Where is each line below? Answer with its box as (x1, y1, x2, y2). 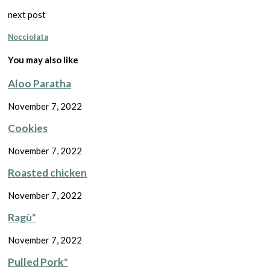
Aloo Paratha (8, 77, 71, 90)
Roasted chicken (8, 166, 87, 180)
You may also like (8, 54, 78, 66)
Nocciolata (8, 33, 48, 42)
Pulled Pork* (8, 256, 68, 269)
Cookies (8, 122, 48, 135)
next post (8, 9, 46, 20)
